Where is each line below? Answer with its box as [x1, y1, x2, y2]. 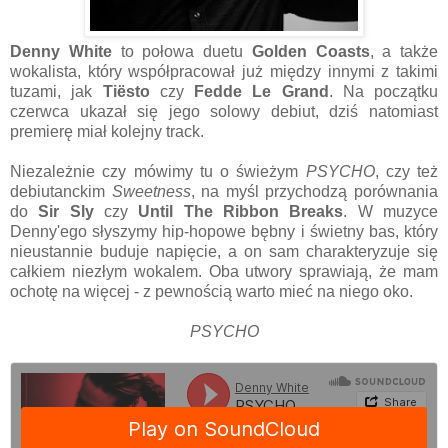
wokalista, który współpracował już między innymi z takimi [10, 62, 438, 80]
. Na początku [328, 82, 438, 100]
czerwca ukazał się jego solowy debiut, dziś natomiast [10, 102, 438, 120]
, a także [369, 42, 438, 60]
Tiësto [102, 82, 150, 100]
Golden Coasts [251, 42, 370, 60]
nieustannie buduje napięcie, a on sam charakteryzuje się [10, 242, 438, 260]
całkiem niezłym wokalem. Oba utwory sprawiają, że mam [10, 262, 438, 280]
